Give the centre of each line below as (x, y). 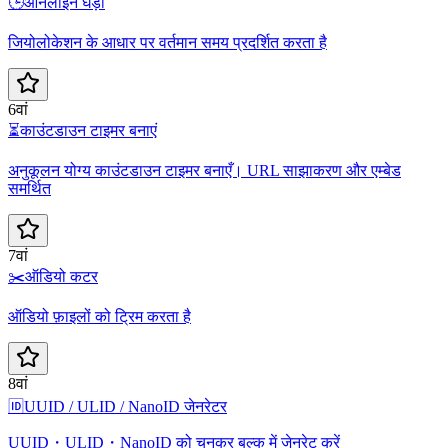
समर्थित (29, 188)
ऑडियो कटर (61, 276)
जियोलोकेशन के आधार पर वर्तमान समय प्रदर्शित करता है (167, 42)
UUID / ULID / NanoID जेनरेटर (125, 406)
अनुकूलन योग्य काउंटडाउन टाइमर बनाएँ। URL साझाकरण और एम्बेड (204, 170)
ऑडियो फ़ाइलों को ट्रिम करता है (99, 316)
